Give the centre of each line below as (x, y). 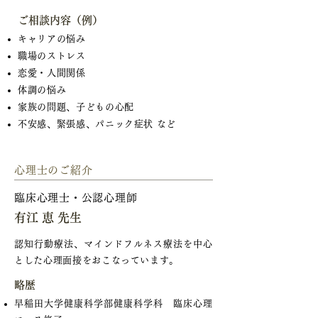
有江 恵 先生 (48, 218)
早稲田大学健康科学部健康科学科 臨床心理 (114, 303)
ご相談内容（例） (60, 20)
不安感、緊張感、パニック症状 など (97, 124)
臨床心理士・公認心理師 (76, 198)
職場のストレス (52, 56)
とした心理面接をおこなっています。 (97, 260)
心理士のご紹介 (54, 170)
